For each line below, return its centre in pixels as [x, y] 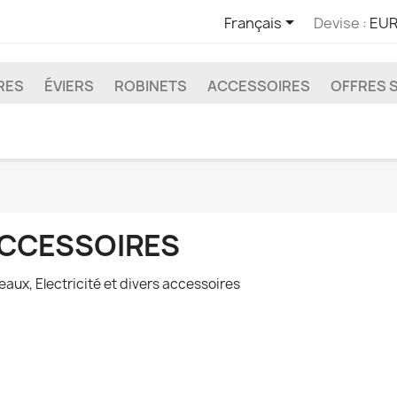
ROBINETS [151, 86]
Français [253, 23]
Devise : [340, 23]
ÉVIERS [69, 86]
